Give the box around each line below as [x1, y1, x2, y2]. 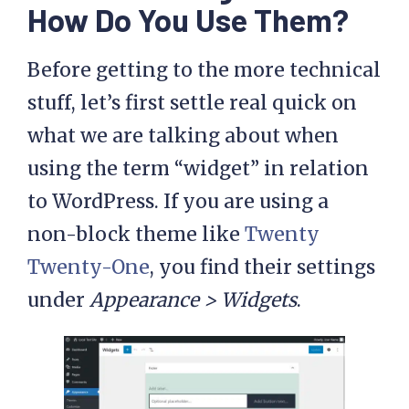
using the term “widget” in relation [27, 156, 369, 181]
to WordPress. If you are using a [27, 189, 329, 214]
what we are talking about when [27, 123, 339, 148]
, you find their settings [150, 255, 375, 279]
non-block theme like [27, 222, 245, 246]
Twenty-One [27, 255, 150, 279]
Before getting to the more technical [27, 58, 381, 82]
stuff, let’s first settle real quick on [27, 90, 357, 115]
